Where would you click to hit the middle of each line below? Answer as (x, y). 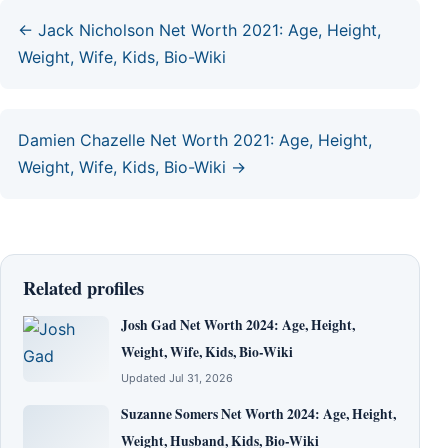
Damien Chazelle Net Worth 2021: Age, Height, (195, 139)
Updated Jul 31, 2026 (177, 377)
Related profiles (83, 287)
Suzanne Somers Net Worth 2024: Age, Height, (258, 413)
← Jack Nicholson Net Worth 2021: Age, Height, (199, 29)
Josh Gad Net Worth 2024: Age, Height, (238, 324)
